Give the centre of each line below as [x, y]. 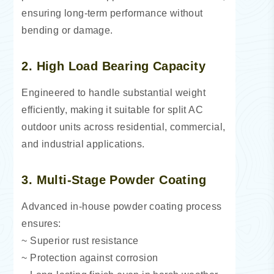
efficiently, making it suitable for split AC [113, 110]
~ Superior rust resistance [80, 241]
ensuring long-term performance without [112, 13]
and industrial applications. [83, 144]
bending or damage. [67, 31]
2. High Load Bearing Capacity [114, 66]
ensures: [41, 224]
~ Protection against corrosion [90, 258]
